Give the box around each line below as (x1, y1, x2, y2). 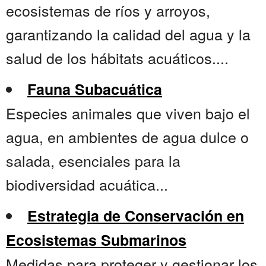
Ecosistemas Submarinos (6, 229, 186, 251)
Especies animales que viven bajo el (6, 102, 250, 124)
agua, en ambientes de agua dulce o (6, 126, 249, 148)
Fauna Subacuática (27, 78, 162, 100)
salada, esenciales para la (6, 150, 180, 172)
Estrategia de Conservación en (27, 205, 244, 227)
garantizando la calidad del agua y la (6, 23, 251, 45)
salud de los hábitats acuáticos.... (6, 47, 229, 69)
